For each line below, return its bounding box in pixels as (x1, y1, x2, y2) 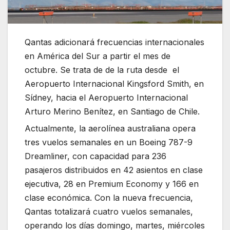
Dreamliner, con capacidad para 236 (25, 151, 167, 162)
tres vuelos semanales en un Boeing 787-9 (25, 137, 193, 148)
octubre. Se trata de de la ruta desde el (25, 65, 180, 75)
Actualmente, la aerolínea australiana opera (25, 123, 196, 134)
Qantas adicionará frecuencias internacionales (25, 37, 205, 48)
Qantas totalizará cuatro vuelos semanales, (25, 206, 194, 217)
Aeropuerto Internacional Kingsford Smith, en (25, 79, 204, 89)
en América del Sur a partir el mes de (25, 51, 171, 62)
